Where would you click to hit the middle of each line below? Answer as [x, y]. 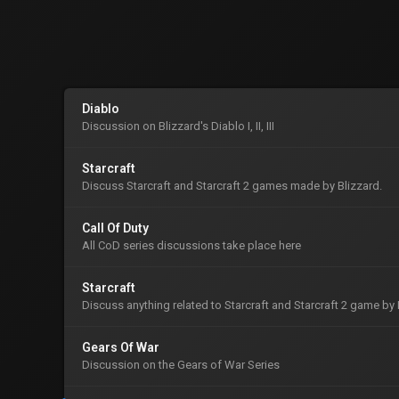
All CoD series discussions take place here [191, 245]
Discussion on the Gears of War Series [181, 365]
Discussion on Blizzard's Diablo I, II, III [178, 126]
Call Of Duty [115, 228]
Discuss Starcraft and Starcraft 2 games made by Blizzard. [232, 186]
